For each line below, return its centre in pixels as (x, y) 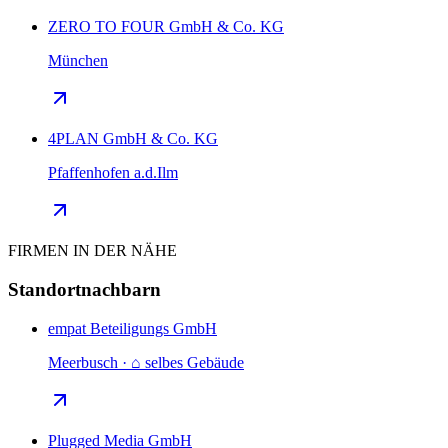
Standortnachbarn (84, 289)
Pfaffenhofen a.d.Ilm (113, 173)
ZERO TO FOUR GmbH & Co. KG (166, 27)
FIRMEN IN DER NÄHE (92, 251)
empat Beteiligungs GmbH (132, 328)
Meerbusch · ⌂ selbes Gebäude (146, 362)
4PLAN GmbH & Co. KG (133, 139)
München (78, 61)
